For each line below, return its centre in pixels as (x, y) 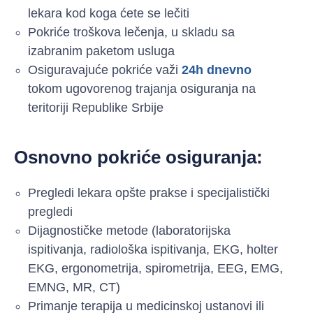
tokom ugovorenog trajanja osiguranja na (142, 89)
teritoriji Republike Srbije (96, 108)
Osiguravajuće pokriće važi (105, 70)
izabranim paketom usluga (101, 51)
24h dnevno (217, 70)
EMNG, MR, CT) (74, 287)
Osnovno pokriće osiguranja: (138, 158)
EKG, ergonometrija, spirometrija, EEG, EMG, (155, 269)
